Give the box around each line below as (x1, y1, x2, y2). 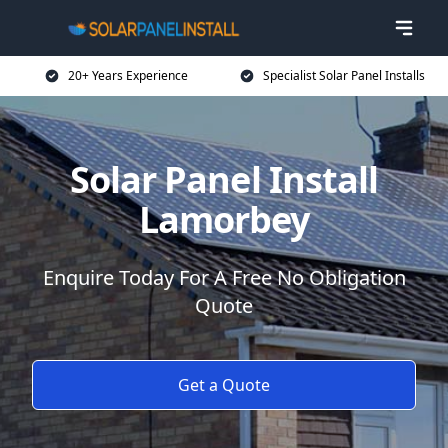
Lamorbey (138, 195, 310, 244)
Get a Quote (178, 374, 270, 396)
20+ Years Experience (68, 67, 188, 84)
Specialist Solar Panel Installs (263, 67, 425, 84)
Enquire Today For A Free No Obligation (42, 264, 406, 291)
